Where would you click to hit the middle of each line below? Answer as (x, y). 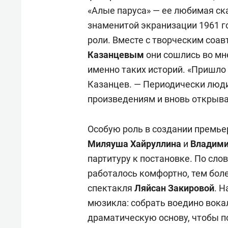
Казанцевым (116, 54)
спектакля (111, 188)
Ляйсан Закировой (174, 188)
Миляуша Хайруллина (134, 144)
